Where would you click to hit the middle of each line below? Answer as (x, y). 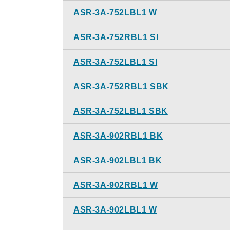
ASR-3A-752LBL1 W (115, 13)
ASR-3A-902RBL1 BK (118, 136)
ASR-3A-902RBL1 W (116, 185)
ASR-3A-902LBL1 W (115, 210)
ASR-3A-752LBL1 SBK (121, 111)
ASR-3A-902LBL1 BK (118, 160)
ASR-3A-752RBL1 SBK (121, 87)
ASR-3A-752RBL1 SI (116, 37)
